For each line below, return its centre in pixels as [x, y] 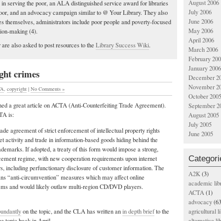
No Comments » [48, 89]
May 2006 [201, 31]
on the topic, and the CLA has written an [72, 211]
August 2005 [204, 115]
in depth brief [138, 211]
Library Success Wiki [122, 45]
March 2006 [203, 50]
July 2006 [200, 12]
